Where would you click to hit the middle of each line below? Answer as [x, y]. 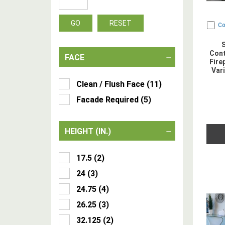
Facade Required [107, 100]
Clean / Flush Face [110, 84]
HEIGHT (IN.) [88, 131]
